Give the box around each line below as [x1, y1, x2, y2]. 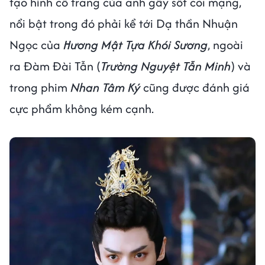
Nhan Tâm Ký [70, 79, 140, 96]
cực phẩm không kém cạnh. [9, 100, 157, 118]
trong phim [9, 79, 70, 96]
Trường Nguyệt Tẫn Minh [101, 57, 231, 75]
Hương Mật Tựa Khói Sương [60, 36, 208, 54]
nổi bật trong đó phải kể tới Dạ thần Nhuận [9, 15, 238, 33]
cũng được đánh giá [140, 79, 250, 96]
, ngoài [208, 36, 243, 54]
